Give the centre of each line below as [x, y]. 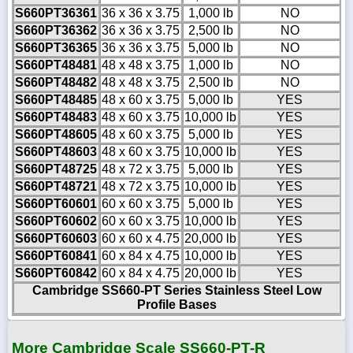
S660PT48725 [56, 169]
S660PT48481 [56, 65]
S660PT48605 [56, 135]
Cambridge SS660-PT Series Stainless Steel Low [176, 291]
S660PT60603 [56, 239]
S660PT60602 [56, 221]
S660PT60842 [56, 273]
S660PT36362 [56, 31]
